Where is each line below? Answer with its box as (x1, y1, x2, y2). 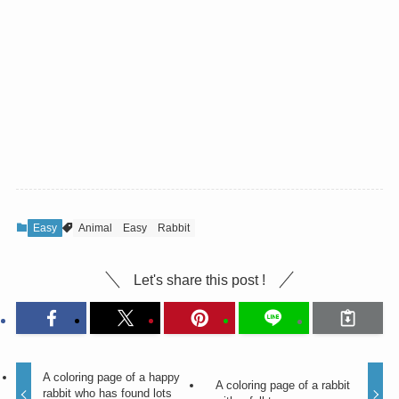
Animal (77, 221, 112, 234)
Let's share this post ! (134, 271, 265, 288)
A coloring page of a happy (43, 370, 181, 385)
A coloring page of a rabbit (215, 379, 350, 393)
